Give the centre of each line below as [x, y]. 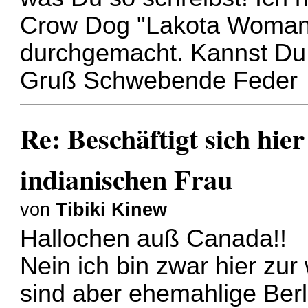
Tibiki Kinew [112, 209]
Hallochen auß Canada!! [154, 239]
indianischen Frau [126, 179]
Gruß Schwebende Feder [159, 81]
